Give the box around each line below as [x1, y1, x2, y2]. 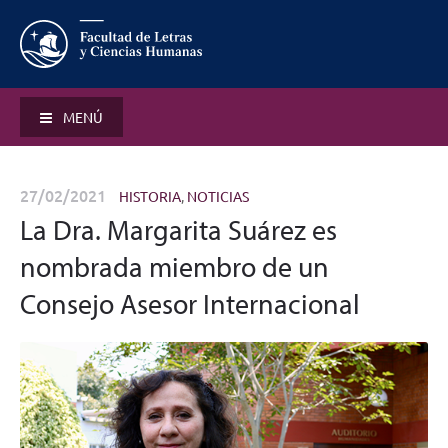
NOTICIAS [187, 187, 249, 205]
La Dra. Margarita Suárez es [20, 212, 337, 247]
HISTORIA [119, 187, 181, 205]
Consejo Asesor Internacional [20, 286, 360, 321]
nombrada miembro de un [20, 249, 329, 284]
